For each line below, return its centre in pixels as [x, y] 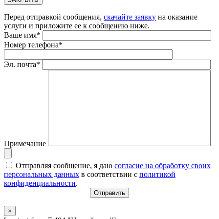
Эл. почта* [23, 65]
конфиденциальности [40, 183]
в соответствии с [109, 175]
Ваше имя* [23, 35]
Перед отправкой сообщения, [54, 17]
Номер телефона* [33, 45]
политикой [157, 175]
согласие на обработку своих [163, 166]
